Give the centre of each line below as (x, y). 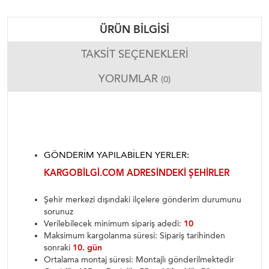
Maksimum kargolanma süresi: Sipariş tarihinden (134, 236)
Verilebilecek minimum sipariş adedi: (114, 224)
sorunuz (59, 212)
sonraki (58, 248)
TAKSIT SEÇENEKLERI (134, 54)
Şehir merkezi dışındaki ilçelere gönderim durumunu (143, 200)
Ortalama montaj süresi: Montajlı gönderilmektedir (139, 260)
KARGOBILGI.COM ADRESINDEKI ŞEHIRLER (137, 173)
